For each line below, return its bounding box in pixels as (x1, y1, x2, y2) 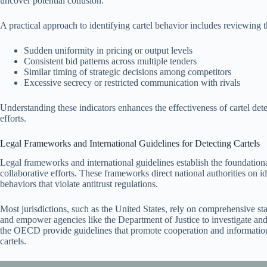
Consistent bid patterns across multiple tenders (24, 55, 197, 66)
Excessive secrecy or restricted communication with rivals (24, 77, 240, 88)
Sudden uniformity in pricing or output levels (24, 45, 193, 55)
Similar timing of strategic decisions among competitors (24, 66, 231, 77)
